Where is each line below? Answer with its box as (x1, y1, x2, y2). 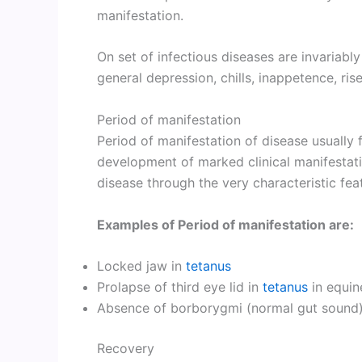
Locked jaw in (97, 258, 186, 275)
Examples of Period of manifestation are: (97, 216, 354, 233)
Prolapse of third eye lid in (97, 279, 263, 296)
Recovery (97, 340, 154, 357)
